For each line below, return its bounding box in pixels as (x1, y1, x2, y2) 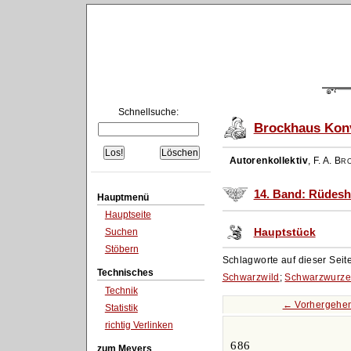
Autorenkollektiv (229, 155, 308, 167)
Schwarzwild (222, 271, 280, 283)
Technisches (96, 267, 154, 279)
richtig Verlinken (104, 319, 173, 331)
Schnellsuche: (118, 107, 179, 118)
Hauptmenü (96, 191, 149, 203)
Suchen (104, 226, 138, 238)
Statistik (104, 302, 138, 313)
